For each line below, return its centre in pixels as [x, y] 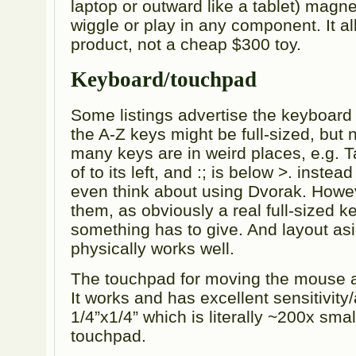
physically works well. [153, 249]
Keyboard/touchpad [164, 80]
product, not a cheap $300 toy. [186, 44]
